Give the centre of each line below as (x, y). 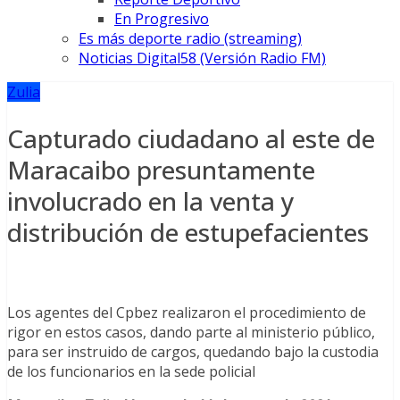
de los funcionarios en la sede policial (131, 371)
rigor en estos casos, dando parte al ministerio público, (191, 332)
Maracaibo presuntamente (161, 169)
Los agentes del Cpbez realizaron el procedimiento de (187, 312)
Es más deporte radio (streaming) (190, 39)
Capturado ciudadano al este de (191, 138)
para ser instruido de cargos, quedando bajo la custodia (193, 351)
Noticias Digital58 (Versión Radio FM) (202, 58)
